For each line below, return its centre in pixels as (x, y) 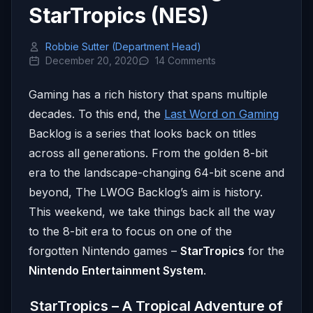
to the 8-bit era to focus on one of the (130, 231)
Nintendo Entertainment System (116, 270)
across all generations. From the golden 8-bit (148, 153)
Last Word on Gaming (221, 114)
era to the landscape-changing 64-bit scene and (156, 173)
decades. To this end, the (96, 114)
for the (264, 251)
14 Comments (185, 60)
